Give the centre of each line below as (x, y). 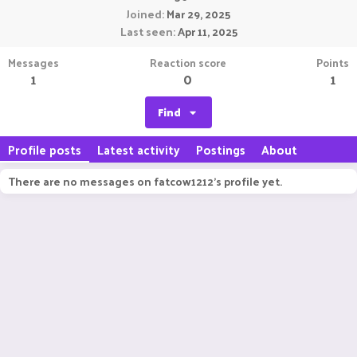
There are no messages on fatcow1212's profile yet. (145, 181)
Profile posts (45, 149)
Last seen (146, 31)
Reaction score (188, 63)
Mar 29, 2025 (198, 14)
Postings (221, 149)
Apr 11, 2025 (207, 31)
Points (333, 63)
